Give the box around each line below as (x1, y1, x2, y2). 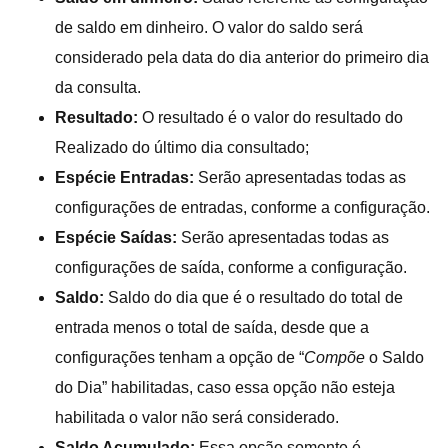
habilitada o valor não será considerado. (55, 408, 339, 426)
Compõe (304, 348, 369, 366)
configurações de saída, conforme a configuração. (55, 258, 407, 276)
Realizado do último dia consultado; (55, 138, 309, 156)
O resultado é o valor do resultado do (138, 108, 403, 126)
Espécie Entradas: (55, 168, 194, 186)
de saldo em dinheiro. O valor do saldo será (55, 18, 363, 36)
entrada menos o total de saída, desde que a (55, 318, 369, 336)
